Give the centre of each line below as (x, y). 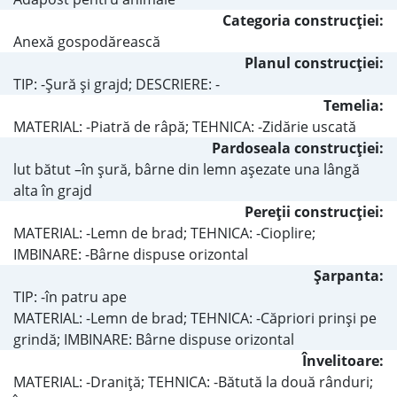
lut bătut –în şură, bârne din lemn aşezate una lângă (187, 169)
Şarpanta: (349, 275)
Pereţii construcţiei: (314, 211)
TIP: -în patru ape (70, 296)
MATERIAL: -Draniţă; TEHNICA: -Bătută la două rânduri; (193, 381)
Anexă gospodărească (87, 41)
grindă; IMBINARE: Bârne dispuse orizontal (154, 339)
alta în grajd (53, 190)
